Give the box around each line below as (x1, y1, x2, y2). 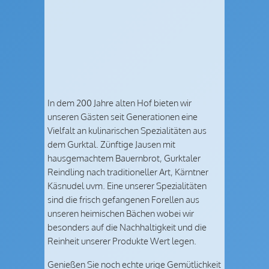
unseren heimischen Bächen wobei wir (47, 207, 194, 220)
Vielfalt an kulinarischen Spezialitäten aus (47, 124, 207, 137)
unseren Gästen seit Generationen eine (47, 110, 198, 123)
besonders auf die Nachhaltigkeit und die (47, 221, 207, 234)
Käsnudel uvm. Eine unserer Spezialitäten (47, 180, 207, 192)
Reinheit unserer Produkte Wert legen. (47, 235, 196, 247)
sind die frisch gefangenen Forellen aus (47, 193, 199, 206)
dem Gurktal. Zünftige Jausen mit (47, 138, 175, 151)
